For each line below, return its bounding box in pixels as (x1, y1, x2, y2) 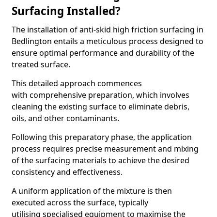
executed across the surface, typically (12, 197, 148, 208)
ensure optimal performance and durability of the (12, 47, 194, 58)
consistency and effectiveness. (12, 167, 123, 177)
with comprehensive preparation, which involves (12, 90, 189, 100)
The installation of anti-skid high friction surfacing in (12, 24, 203, 35)
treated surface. (12, 59, 70, 70)
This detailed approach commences (12, 78, 142, 89)
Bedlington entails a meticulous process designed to (12, 36, 203, 46)
